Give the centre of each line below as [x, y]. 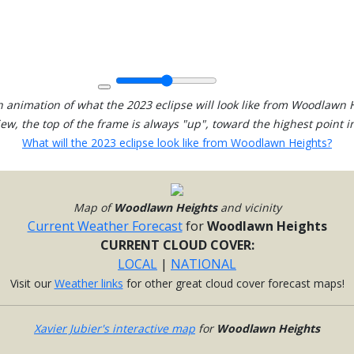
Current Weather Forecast [105, 226]
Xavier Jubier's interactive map [115, 329]
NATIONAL [203, 264]
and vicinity [249, 208]
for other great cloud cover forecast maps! [233, 284]
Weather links [88, 284]
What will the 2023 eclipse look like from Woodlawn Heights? [177, 143]
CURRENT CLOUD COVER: [177, 245]
